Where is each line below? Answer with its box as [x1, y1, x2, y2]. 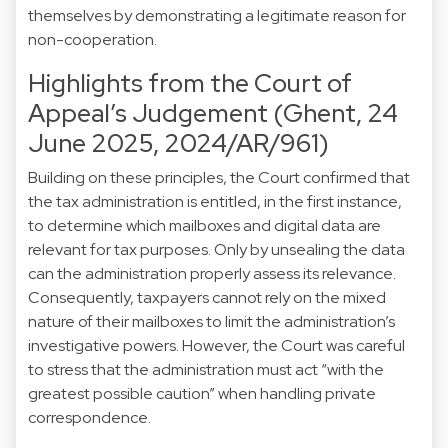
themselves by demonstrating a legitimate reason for [28, 4, 406, 26]
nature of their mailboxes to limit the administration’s [28, 310, 395, 332]
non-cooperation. [28, 28, 157, 50]
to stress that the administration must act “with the [28, 358, 384, 380]
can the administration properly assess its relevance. [28, 262, 396, 284]
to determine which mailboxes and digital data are [28, 214, 381, 236]
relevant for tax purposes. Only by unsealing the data [28, 238, 405, 260]
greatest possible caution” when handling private [28, 382, 376, 404]
